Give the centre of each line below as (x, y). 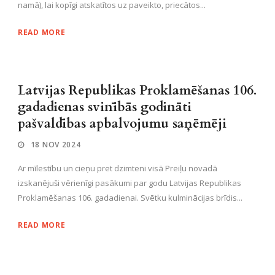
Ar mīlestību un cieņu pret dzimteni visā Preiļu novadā (118, 168)
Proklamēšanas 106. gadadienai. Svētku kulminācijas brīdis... (130, 198)
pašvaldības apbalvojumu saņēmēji (122, 124)
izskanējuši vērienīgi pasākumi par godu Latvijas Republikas (130, 183)
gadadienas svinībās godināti (105, 107)
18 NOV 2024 (56, 145)
